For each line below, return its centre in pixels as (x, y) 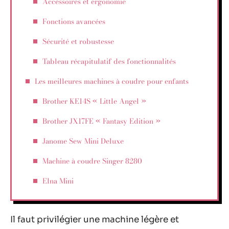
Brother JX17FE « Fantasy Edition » (101, 121)
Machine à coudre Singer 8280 (92, 161)
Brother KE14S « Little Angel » (94, 101)
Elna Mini (58, 181)
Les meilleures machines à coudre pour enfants (112, 81)
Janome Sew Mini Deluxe (83, 141)
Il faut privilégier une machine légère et (95, 220)
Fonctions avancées (74, 21)
